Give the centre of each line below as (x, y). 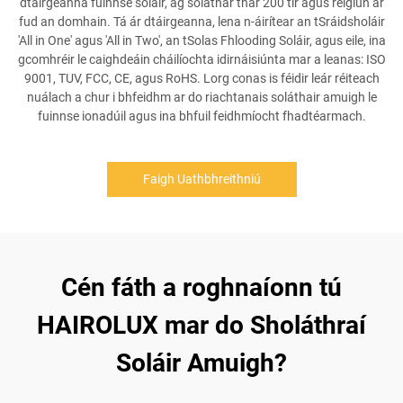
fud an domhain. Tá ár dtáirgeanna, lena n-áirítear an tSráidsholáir (201, 22)
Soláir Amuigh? (201, 363)
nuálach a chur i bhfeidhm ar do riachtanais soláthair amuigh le (201, 97)
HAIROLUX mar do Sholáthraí (201, 325)
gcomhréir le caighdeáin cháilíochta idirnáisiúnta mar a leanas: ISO (201, 59)
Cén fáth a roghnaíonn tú (201, 287)
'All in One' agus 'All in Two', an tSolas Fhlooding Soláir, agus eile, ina (201, 40)
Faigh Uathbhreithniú (201, 179)
